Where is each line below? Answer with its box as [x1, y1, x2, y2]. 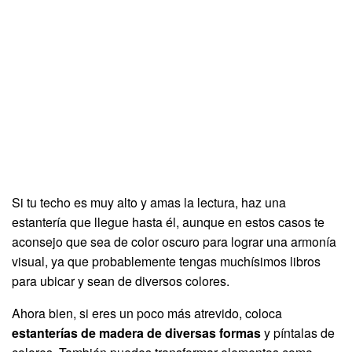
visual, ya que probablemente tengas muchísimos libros [12, 251, 321, 270]
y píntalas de [261, 323, 335, 342]
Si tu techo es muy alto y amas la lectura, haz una [12, 192, 286, 211]
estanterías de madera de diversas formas [12, 323, 261, 342]
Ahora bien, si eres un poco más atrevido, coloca [12, 303, 282, 322]
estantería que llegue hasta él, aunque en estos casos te [12, 212, 324, 231]
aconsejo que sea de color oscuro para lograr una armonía [12, 232, 336, 251]
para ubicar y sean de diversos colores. [12, 271, 229, 290]
